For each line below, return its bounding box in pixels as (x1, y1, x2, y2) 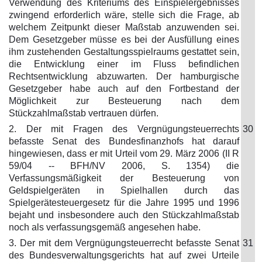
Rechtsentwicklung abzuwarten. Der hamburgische (9, 71, 239, 81)
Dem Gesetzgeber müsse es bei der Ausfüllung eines (9, 35, 239, 44)
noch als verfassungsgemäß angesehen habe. (9, 222, 201, 232)
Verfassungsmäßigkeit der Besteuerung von (9, 173, 239, 183)
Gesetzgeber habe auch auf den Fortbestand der (9, 84, 239, 94)
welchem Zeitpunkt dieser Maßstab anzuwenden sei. (9, 22, 239, 32)
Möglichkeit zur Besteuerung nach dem (9, 96, 239, 106)
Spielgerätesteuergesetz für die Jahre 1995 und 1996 (9, 198, 239, 208)
